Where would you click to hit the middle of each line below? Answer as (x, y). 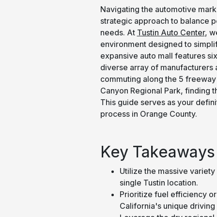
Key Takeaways (157, 152)
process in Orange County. (148, 114)
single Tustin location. (159, 183)
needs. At (118, 32)
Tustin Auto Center (171, 32)
